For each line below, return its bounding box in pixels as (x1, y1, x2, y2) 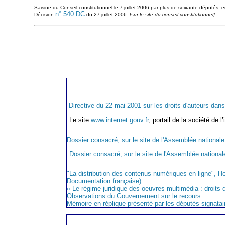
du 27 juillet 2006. (84, 12, 130, 18)
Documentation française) (67, 177, 141, 185)
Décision (34, 12, 55, 18)
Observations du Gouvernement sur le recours (67, 192, 201, 200)
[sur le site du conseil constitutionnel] (129, 12, 215, 18)
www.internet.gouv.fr (91, 116, 149, 124)
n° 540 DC (55, 10, 85, 18)
